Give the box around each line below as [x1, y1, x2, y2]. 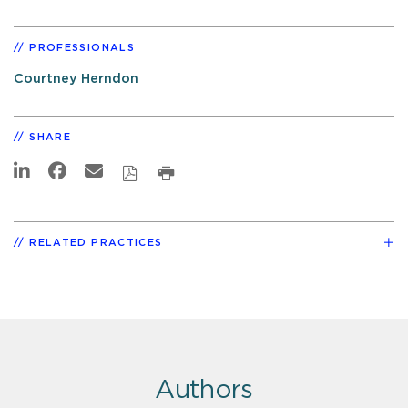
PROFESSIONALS [29, 43, 135, 54]
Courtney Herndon [14, 72, 138, 87]
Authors [154, 377, 254, 403]
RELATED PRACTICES [29, 237, 163, 248]
